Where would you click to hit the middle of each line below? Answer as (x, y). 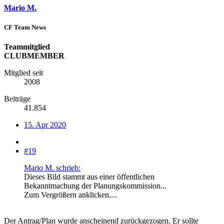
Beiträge (17, 99)
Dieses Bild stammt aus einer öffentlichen (89, 177)
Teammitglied (27, 47)
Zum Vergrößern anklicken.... (70, 195)
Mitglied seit (23, 73)
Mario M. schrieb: (52, 168)
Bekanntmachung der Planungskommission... (95, 186)
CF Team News (25, 27)
